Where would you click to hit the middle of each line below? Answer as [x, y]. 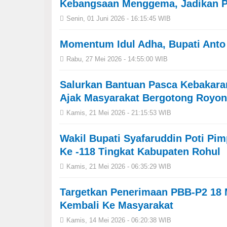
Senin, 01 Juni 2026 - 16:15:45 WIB [119, 18]
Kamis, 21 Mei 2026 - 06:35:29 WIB [119, 166]
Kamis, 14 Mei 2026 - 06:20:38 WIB [119, 220]
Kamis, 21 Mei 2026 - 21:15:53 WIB [119, 113]
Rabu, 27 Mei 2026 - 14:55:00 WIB [117, 59]
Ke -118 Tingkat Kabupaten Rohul [140, 152]
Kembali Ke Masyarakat [117, 205]
